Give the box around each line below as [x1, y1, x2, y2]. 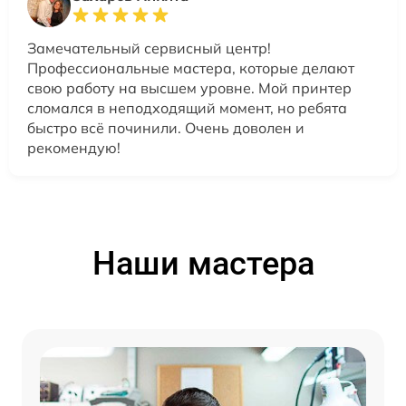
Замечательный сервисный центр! [27, 39, 271, 58]
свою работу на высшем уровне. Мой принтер [27, 79, 352, 98]
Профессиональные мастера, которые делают [27, 59, 354, 78]
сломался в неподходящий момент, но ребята [27, 99, 347, 118]
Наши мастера [92, 245, 314, 284]
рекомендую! [27, 139, 121, 158]
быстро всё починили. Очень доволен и [27, 119, 304, 138]
